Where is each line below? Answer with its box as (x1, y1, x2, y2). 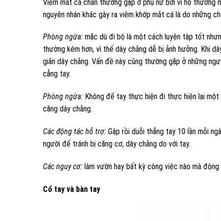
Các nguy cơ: (43, 161, 82, 171)
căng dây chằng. (43, 104, 92, 114)
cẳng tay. (43, 69, 71, 79)
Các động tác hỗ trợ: (43, 126, 106, 136)
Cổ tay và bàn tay (43, 184, 100, 194)
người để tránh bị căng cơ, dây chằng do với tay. (43, 139, 190, 148)
